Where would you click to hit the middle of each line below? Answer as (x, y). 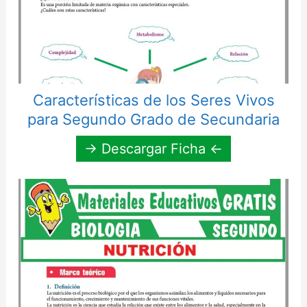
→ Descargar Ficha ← (153, 148)
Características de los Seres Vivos (153, 100)
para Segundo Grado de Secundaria (153, 119)
